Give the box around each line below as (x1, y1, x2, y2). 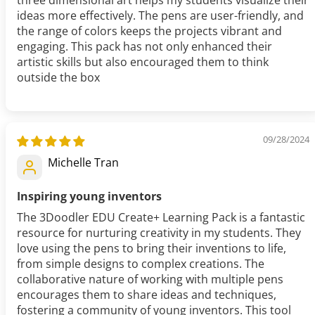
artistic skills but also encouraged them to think (17, 54, 269, 70)
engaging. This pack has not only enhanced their (17, 39, 272, 55)
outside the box (17, 70, 100, 86)
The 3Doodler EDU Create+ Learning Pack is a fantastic (17, 210, 305, 226)
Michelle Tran (48, 155, 119, 171)
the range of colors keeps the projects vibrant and (17, 23, 282, 39)
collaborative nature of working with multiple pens (17, 271, 283, 288)
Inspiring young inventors (17, 188, 162, 205)
